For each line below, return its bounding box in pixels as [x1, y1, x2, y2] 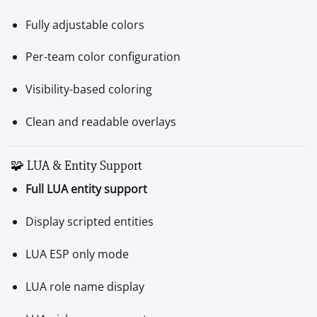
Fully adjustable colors [25, 16, 144, 33]
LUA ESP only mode [25, 246, 129, 262]
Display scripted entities [25, 214, 154, 230]
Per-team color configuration [25, 49, 180, 65]
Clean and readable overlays [25, 113, 176, 129]
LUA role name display [25, 278, 144, 294]
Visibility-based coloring [25, 81, 152, 98]
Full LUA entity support [25, 181, 147, 197]
